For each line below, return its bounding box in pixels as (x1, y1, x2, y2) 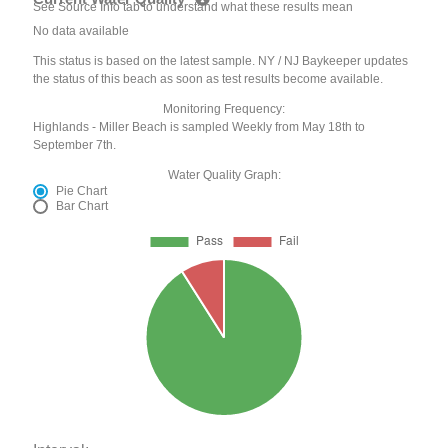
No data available (33, 24, 130, 39)
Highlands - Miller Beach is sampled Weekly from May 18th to (33, 120, 366, 135)
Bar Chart (56, 199, 109, 214)
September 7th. (33, 138, 117, 153)
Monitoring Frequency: (163, 102, 285, 117)
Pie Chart (56, 184, 108, 199)
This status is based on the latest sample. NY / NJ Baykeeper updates (33, 54, 409, 69)
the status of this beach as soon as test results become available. (33, 72, 384, 87)
